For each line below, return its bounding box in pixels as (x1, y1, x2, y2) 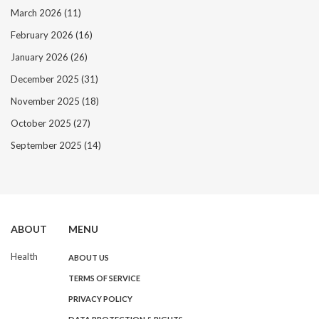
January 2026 (11, 51, 70, 63)
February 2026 (11, 29, 75, 41)
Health (11, 251, 38, 263)
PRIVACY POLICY (68, 294, 132, 304)
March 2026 (11, 7, 64, 19)
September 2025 (11, 140, 84, 152)
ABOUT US (68, 253, 109, 263)
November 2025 (11, 95, 82, 108)
